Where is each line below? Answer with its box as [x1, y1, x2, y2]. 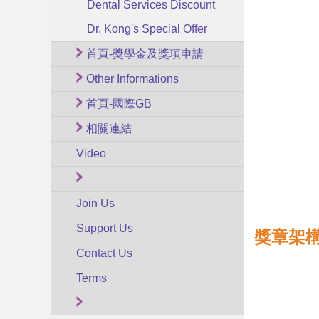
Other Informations [86, 73, 179, 85]
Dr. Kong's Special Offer [87, 23, 207, 35]
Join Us [76, 197, 115, 209]
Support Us [76, 222, 133, 234]
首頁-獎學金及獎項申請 [86, 48, 204, 60]
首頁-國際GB [86, 98, 152, 110]
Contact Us [76, 247, 132, 259]
